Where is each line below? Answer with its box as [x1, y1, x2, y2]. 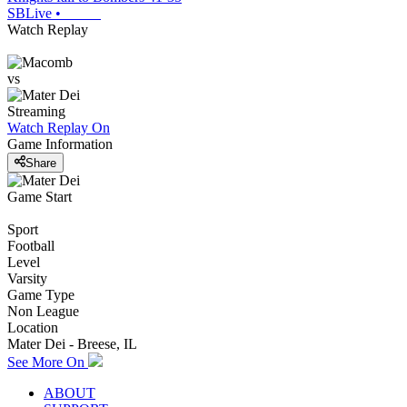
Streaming [7, 104, 65, 120]
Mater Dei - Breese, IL [7, 335, 137, 352]
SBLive [7, 5, 52, 22]
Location [7, 319, 58, 335]
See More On [7, 353, 88, 370]
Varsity [7, 270, 47, 286]
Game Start [7, 188, 72, 204]
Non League [7, 303, 79, 319]
